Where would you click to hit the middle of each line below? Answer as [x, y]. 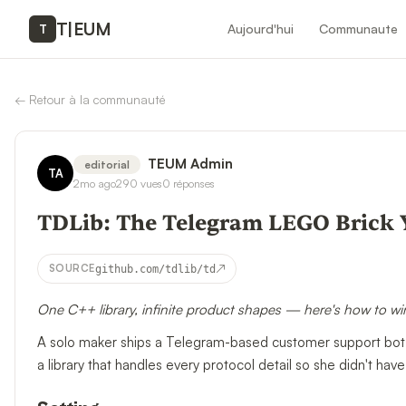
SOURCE [72, 268]
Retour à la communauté [97, 99]
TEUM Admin [190, 164]
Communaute [359, 29]
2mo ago [95, 183]
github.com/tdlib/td [155, 269]
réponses [194, 183]
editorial [107, 164]
